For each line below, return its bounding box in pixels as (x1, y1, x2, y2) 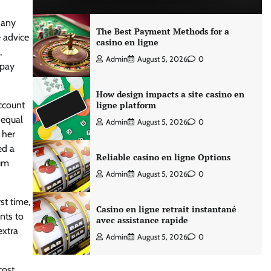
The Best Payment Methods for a (96, 25, 229, 37)
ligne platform (96, 99, 156, 111)
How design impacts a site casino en (96, 88, 244, 100)
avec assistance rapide (96, 214, 188, 226)
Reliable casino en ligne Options (96, 151, 230, 163)
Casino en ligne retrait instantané (96, 203, 237, 215)
